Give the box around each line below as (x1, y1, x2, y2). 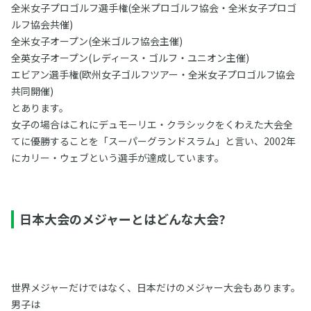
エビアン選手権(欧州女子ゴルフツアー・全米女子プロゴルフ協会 (10, 67, 295, 81)
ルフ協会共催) (10, 17, 73, 31)
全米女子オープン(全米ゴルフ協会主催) (10, 34, 183, 48)
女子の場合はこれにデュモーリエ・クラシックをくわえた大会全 (10, 117, 293, 131)
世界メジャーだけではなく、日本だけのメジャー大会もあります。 (10, 280, 301, 294)
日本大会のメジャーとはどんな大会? (19, 210, 226, 228)
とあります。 (10, 101, 69, 115)
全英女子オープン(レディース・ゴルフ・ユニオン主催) (10, 51, 249, 65)
